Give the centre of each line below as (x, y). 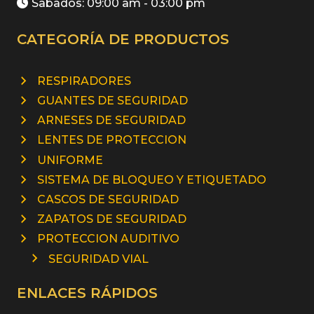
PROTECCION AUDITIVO (108, 239)
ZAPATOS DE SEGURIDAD (111, 219)
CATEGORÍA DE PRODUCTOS (123, 40)
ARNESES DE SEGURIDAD (111, 121)
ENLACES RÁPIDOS (87, 293)
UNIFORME (70, 160)
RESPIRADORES (84, 81)
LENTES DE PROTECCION (111, 140)
